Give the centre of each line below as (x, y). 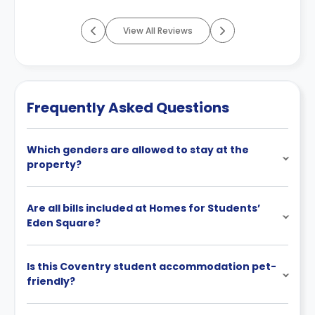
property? (54, 164)
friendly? (51, 281)
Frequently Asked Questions (128, 107)
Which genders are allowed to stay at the (138, 149)
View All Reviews (157, 30)
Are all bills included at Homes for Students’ (143, 208)
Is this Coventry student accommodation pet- (152, 266)
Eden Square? (64, 223)
